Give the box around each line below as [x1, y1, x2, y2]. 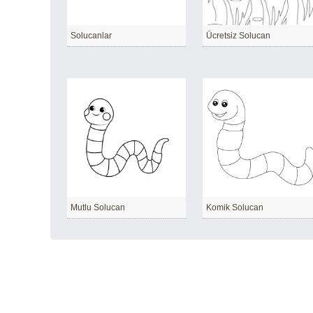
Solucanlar [71, 31, 112, 41]
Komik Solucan [206, 203, 263, 213]
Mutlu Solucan [71, 203, 125, 213]
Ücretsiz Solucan [206, 31, 270, 41]
